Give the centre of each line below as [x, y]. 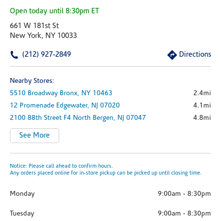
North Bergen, [95, 118]
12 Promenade [32, 106]
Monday [22, 194]
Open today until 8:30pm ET [55, 12]
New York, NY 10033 [43, 36]
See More [35, 136]
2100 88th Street [36, 118]
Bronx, [71, 93]
